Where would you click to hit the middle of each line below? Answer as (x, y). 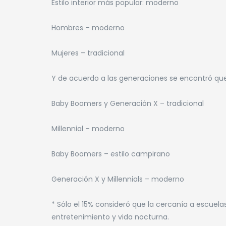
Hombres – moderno (88, 27)
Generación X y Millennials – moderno (118, 179)
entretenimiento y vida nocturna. (110, 217)
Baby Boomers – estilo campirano (111, 154)
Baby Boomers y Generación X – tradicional (128, 103)
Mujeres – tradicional (88, 53)
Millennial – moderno (88, 128)
